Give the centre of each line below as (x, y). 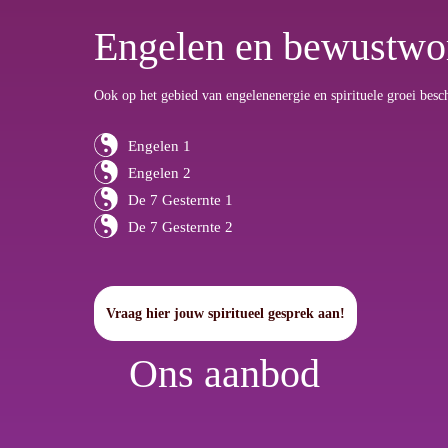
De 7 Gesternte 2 (180, 226)
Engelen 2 (159, 172)
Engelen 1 (159, 145)
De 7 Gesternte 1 (180, 199)
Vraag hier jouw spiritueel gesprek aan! (225, 313)
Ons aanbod (224, 373)
